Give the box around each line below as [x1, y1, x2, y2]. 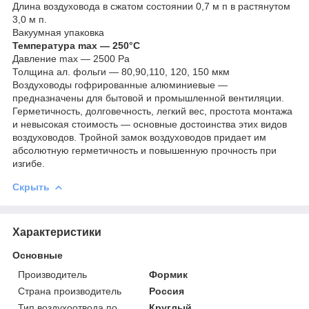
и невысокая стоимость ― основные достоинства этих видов [12, 118, 287, 130]
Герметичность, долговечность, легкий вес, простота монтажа [12, 105, 292, 117]
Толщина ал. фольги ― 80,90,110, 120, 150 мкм [12, 66, 230, 77]
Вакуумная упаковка [12, 26, 104, 38]
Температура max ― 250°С [12, 39, 140, 51]
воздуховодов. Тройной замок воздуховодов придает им [12, 131, 266, 143]
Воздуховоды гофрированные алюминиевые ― [12, 79, 228, 90]
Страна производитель [18, 285, 121, 297]
